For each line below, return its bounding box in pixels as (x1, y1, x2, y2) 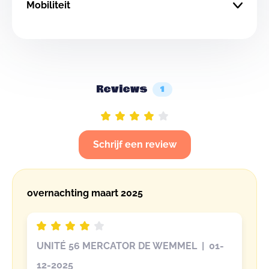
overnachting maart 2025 (27, 187, 143, 199)
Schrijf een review (92, 139, 177, 150)
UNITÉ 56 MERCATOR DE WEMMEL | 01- (37, 240, 224, 252)
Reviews (96, 82, 148, 97)
